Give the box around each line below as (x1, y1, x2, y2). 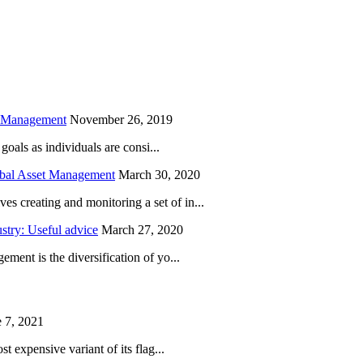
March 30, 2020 (118, 168, 200, 182)
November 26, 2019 (70, 113, 173, 127)
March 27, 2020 (101, 223, 183, 237)
